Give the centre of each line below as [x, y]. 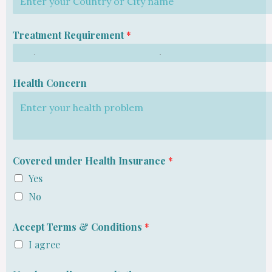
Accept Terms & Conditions [79, 227]
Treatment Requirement [70, 35]
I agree [44, 245]
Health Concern [50, 83]
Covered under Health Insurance [90, 161]
